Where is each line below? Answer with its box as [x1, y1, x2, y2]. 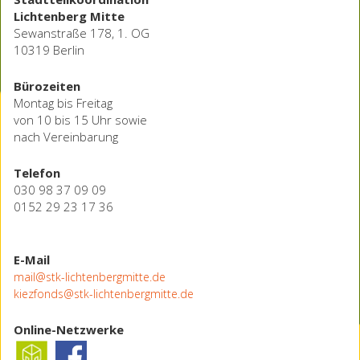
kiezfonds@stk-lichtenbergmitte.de [14, 285, 194, 301]
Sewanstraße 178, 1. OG [14, 24, 149, 41]
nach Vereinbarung [14, 128, 118, 145]
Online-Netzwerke [14, 321, 124, 337]
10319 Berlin [14, 41, 84, 58]
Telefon [14, 164, 60, 181]
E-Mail [14, 251, 50, 268]
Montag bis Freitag [14, 94, 112, 111]
